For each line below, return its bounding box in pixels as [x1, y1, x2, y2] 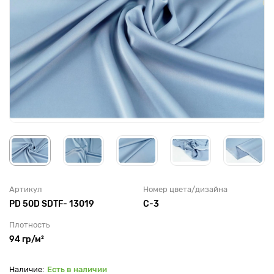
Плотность [9, 220, 50, 229]
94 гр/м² [9, 234, 44, 245]
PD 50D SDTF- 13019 [9, 198, 94, 209]
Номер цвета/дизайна [143, 184, 228, 194]
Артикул [9, 184, 42, 194]
